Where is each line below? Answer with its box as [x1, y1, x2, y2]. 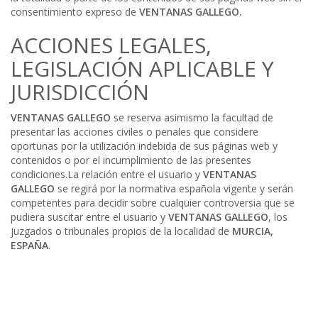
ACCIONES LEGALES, [11, 30, 212, 60]
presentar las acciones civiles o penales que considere [11, 124, 258, 138]
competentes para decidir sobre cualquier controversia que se [11, 195, 295, 209]
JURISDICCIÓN [11, 77, 149, 106]
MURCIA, [232, 224, 273, 238]
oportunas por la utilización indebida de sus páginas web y [11, 138, 278, 153]
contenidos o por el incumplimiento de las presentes [11, 153, 251, 167]
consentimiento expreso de [11, 4, 139, 18]
